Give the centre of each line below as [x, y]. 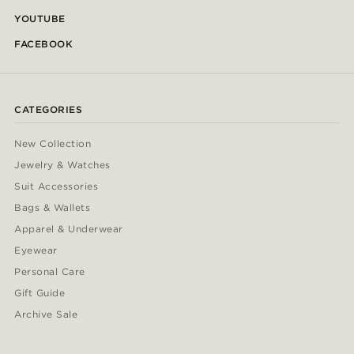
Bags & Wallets [53, 207]
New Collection [53, 143]
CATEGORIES [48, 109]
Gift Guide [40, 293]
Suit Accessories [56, 186]
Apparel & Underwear [69, 229]
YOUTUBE [40, 19]
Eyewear [36, 250]
